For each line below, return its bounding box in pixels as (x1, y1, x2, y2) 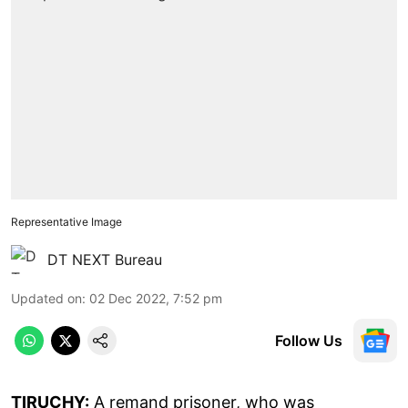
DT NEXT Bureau (47, 250, 162, 269)
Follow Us (275, 331, 342, 350)
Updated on (11, 290, 82, 306)
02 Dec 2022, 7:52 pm (89, 290, 222, 306)
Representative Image (11, 214, 122, 229)
